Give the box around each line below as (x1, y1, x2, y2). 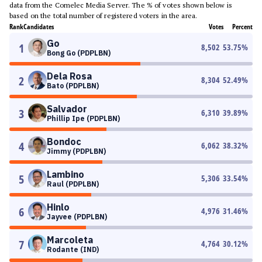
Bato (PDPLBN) (47, 81, 99, 90)
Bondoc (47, 136, 81, 147)
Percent (232, 22, 253, 32)
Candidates (23, 22, 54, 32)
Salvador (47, 103, 87, 115)
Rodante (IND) (47, 245, 99, 254)
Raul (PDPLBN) (47, 180, 99, 188)
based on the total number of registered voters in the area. (9, 11, 198, 20)
